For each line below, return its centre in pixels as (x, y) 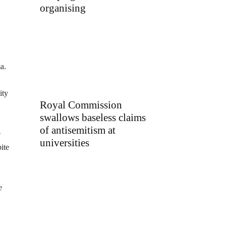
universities (65, 143)
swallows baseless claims (93, 117)
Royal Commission (81, 105)
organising (63, 8)
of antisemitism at (78, 130)
